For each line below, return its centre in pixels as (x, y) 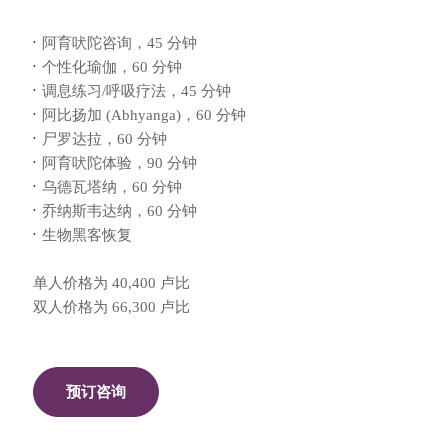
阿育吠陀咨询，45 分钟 (119, 43)
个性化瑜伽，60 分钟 (111, 67)
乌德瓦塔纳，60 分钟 (111, 187)
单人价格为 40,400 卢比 (111, 283)
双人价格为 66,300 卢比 (111, 307)
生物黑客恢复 (86, 235)
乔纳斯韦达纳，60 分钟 (119, 211)
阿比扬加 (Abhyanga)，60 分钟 (143, 115)
